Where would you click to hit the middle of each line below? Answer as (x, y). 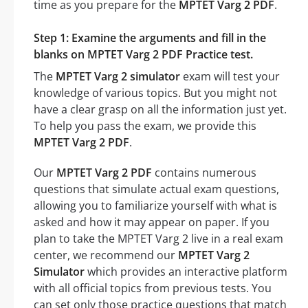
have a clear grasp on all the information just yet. (160, 109)
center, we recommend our (106, 255)
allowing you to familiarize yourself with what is (155, 205)
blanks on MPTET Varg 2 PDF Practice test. (143, 54)
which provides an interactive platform (186, 271)
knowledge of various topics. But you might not (155, 92)
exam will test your (230, 76)
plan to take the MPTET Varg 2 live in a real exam (158, 238)
